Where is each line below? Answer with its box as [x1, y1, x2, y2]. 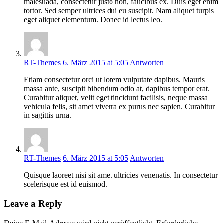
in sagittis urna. [24, 111, 71, 120]
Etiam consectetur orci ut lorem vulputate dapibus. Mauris [24, 75, 205, 84]
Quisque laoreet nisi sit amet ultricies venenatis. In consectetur [24, 171, 218, 180]
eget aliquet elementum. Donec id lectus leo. [24, 15, 162, 24]
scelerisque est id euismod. [24, 180, 107, 189]
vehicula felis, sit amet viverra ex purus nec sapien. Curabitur [24, 102, 215, 111]
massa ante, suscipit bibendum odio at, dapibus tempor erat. [24, 84, 210, 93]
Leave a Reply [4, 198, 62, 209]
